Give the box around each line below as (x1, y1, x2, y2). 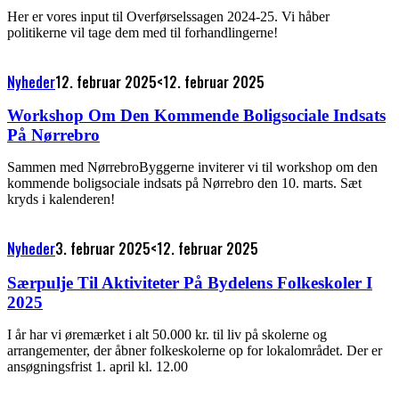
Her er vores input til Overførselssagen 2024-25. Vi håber (7, 8, 330, 24)
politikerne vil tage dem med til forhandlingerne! (7, 24, 278, 40)
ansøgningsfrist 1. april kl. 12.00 (7, 358, 188, 374)
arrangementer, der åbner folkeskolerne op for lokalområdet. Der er (7, 342, 382, 358)
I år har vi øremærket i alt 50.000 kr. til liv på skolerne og (7, 326, 327, 342)
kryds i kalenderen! (7, 191, 115, 208)
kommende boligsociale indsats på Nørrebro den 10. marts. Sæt (7, 175, 362, 191)
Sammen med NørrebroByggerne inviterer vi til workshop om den (7, 159, 378, 175)
